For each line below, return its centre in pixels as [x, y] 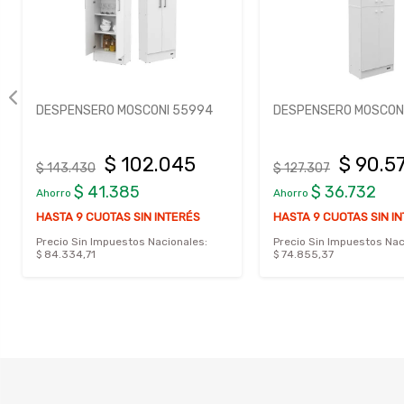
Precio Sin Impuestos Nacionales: [122, 241]
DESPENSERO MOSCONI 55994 [124, 110]
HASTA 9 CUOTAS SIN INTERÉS [118, 216]
